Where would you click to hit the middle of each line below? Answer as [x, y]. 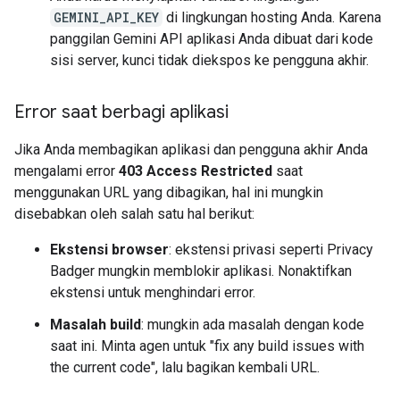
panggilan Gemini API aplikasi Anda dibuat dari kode [212, 39]
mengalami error [67, 171]
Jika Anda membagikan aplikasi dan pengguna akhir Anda [191, 150]
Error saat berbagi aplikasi [121, 112]
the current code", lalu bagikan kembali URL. [185, 367]
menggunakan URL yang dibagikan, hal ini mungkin [169, 192]
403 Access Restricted [196, 171]
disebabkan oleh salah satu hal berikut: [134, 214]
